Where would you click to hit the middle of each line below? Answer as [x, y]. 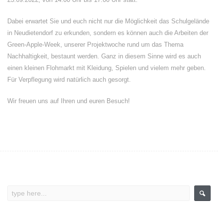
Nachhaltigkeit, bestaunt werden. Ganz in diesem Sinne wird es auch [104, 56]
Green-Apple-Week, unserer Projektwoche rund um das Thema [95, 45]
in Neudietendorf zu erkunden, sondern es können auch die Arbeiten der [108, 33]
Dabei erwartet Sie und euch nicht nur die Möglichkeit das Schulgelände [108, 21]
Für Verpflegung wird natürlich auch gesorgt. [69, 80]
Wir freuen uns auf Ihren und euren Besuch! [69, 101]
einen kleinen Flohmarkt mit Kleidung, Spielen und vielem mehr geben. [107, 68]
